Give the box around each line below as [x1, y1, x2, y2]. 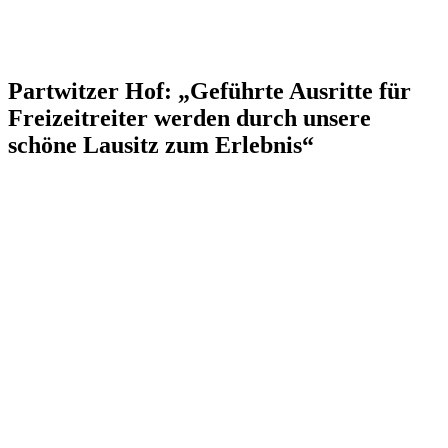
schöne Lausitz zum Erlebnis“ [8, 131, 314, 158]
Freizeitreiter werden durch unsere [8, 104, 371, 131]
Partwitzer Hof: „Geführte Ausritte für [8, 77, 411, 104]
